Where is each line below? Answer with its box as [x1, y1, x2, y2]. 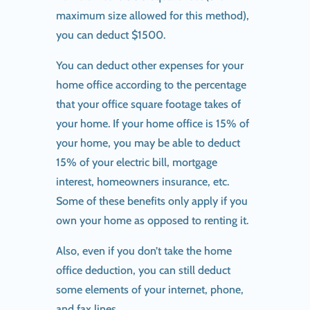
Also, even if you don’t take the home [55, 244, 232, 257]
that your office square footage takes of [55, 97, 241, 111]
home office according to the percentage [55, 77, 246, 91]
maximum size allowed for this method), [55, 8, 249, 22]
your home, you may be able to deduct [55, 136, 240, 149]
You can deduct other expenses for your [55, 58, 244, 72]
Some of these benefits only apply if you [55, 194, 248, 208]
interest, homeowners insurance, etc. [55, 174, 229, 188]
